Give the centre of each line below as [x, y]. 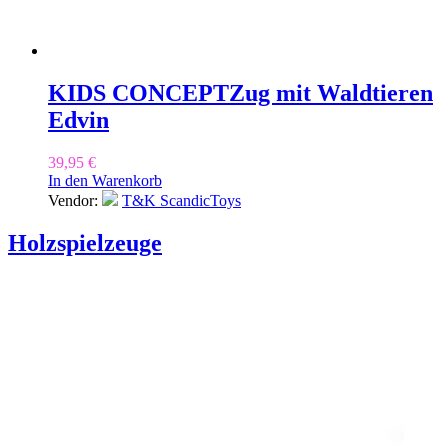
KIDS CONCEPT [138, 93]
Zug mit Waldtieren [331, 93]
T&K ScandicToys [181, 201]
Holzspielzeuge [85, 243]
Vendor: [75, 201]
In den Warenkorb [105, 181]
